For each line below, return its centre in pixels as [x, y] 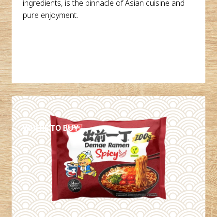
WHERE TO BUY [51, 128]
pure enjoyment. [51, 15]
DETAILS [51, 105]
